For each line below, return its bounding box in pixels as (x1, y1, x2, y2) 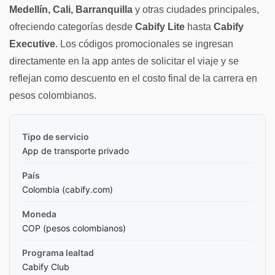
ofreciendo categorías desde (9, 21, 135, 32)
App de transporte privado (22, 145, 129, 156)
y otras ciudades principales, (133, 4, 259, 15)
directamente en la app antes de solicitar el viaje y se (9, 55, 239, 66)
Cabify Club (22, 261, 69, 272)
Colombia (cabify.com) (22, 184, 113, 195)
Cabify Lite (135, 21, 185, 32)
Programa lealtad (22, 247, 94, 258)
